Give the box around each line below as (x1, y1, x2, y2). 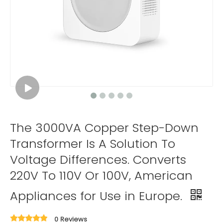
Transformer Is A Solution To (10, 135, 175, 152)
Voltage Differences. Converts (10, 151, 186, 168)
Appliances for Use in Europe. (10, 188, 186, 204)
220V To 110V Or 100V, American (10, 167, 193, 184)
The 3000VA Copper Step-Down (10, 119, 199, 136)
